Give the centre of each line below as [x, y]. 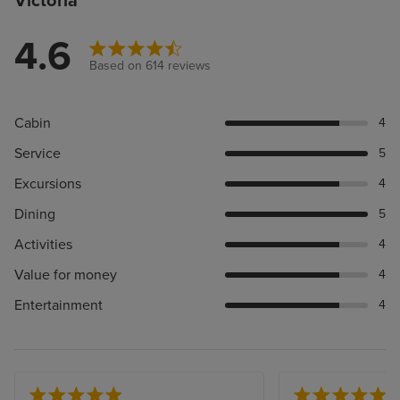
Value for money [66, 275]
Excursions [48, 183]
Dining [35, 214]
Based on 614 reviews [150, 66]
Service [37, 153]
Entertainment [58, 305]
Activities [43, 244]
